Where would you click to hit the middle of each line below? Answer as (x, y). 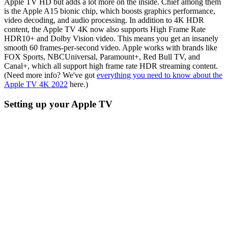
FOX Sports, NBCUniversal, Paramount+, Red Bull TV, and (102, 57)
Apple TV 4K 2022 (36, 84)
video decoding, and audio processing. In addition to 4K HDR (104, 20)
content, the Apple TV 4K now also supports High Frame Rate (105, 30)
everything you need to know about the (160, 75)
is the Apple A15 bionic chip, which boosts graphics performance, (110, 11)
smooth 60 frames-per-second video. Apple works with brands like (111, 48)
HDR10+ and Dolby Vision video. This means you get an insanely (111, 39)
